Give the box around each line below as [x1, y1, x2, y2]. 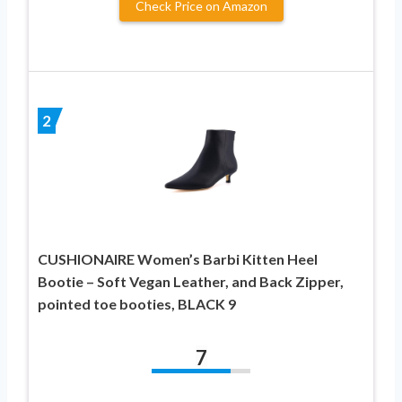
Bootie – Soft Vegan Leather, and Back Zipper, [38, 272, 344, 290]
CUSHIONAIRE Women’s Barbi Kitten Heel [38, 249, 318, 267]
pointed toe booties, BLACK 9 [38, 294, 236, 312]
